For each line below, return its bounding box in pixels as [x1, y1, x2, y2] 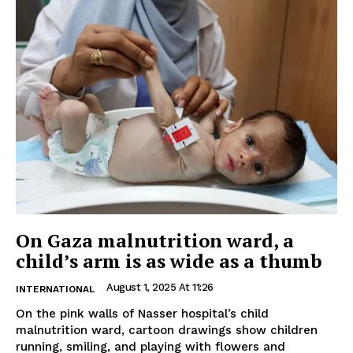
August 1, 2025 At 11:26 [106, 281, 214, 294]
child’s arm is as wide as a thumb [16, 248, 321, 274]
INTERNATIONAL [16, 284, 95, 295]
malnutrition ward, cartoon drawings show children [16, 323, 318, 338]
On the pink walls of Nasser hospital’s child [16, 307, 269, 321]
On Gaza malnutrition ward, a [16, 228, 294, 254]
